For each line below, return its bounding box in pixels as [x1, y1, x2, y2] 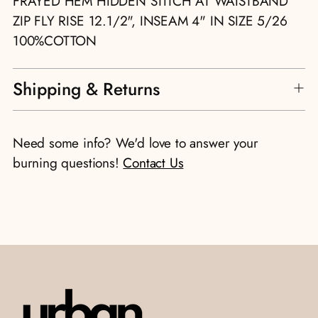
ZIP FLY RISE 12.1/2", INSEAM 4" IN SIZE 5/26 [13, 11, 287, 31]
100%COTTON [13, 31, 97, 50]
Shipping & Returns [13, 76, 160, 102]
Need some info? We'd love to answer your [13, 133, 258, 153]
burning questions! [13, 153, 124, 172]
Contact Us [123, 153, 184, 172]
